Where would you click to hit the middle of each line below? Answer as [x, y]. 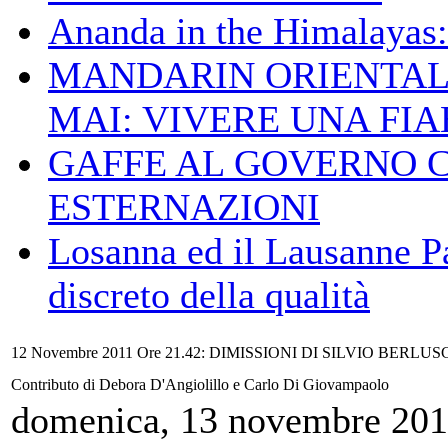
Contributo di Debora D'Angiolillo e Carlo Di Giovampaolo [202, 384]
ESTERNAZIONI [184, 207]
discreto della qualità [209, 295]
